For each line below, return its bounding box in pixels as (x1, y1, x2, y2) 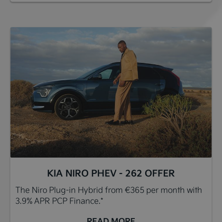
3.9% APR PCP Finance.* (15, 195, 103, 206)
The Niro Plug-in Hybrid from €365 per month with (15, 184, 202, 195)
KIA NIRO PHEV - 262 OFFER (47, 166, 175, 180)
